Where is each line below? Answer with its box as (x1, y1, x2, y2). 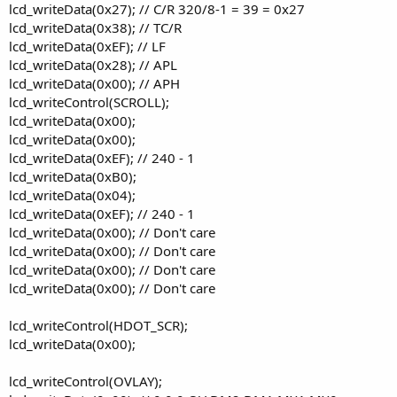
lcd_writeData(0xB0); (9, 167, 136, 185)
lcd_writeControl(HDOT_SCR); (9, 315, 188, 334)
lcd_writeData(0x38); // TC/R (9, 18, 182, 36)
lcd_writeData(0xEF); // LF (9, 36, 166, 55)
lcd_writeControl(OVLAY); (9, 371, 162, 390)
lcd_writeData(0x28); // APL (9, 55, 177, 74)
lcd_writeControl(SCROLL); (9, 92, 169, 111)
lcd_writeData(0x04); (9, 185, 136, 204)
